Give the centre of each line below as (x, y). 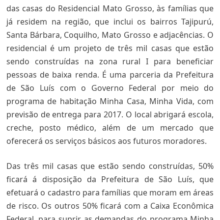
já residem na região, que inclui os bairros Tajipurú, (110, 22)
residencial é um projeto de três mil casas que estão (110, 48)
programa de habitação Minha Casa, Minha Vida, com (110, 101)
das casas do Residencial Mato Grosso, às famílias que (110, 8)
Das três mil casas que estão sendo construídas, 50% (110, 166)
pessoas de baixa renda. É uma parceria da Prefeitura (110, 75)
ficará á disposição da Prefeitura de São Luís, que (110, 179)
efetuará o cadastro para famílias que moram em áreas (110, 192)
